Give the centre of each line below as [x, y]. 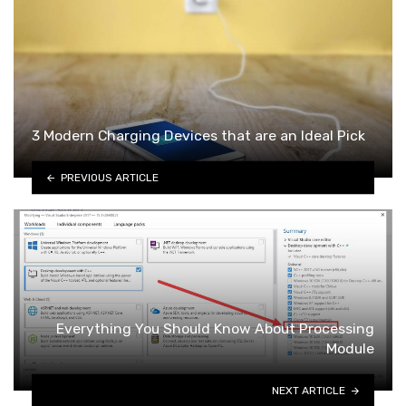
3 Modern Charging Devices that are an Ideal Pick [198, 135]
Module [350, 348]
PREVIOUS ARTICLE [109, 177]
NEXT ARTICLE [309, 390]
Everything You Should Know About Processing [215, 328]
